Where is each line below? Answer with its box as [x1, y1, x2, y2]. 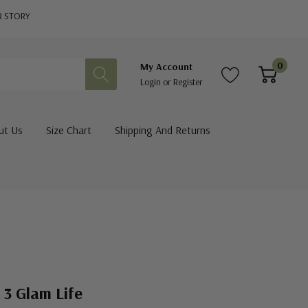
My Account [140, 60, 192, 73]
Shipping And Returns [114, 123, 210, 137]
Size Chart [45, 123, 91, 137]
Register [173, 75, 203, 88]
